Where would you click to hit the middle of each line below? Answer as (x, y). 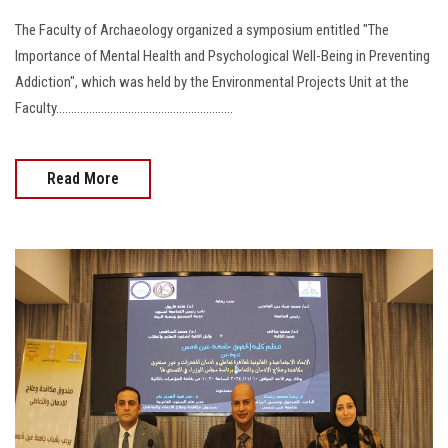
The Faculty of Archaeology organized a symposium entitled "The (202, 30)
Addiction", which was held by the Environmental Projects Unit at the (212, 82)
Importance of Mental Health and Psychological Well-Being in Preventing (222, 56)
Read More (83, 179)
